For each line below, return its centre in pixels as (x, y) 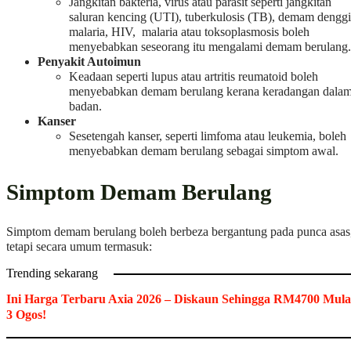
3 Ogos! (26, 315)
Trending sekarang (52, 274)
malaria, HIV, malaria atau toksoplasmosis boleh (189, 33)
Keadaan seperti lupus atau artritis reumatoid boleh (194, 77)
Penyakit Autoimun (89, 62)
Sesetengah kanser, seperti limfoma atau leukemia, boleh (208, 137)
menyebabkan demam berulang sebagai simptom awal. (204, 152)
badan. (85, 107)
